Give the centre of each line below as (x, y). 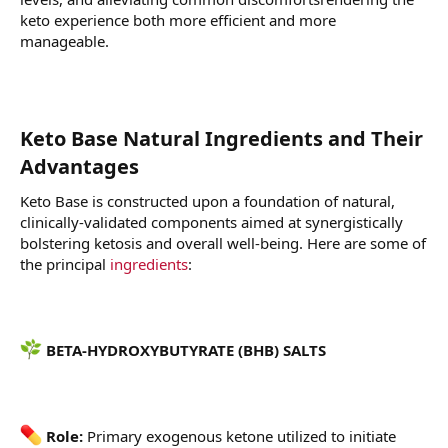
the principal (65, 264)
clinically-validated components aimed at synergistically (211, 222)
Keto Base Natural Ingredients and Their (221, 139)
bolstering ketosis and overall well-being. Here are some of (223, 243)
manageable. (64, 41)
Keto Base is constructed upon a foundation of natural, (207, 201)
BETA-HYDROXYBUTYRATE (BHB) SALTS (184, 350)
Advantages (82, 167)
